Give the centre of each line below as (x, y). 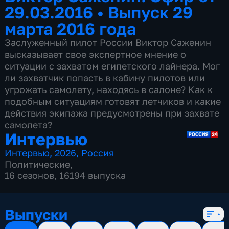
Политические (38, 164)
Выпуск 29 (151, 12)
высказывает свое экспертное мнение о (96, 54)
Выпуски (36, 214)
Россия (98, 153)
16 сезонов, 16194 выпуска (65, 175)
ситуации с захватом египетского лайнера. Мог (112, 66)
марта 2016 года (71, 28)
